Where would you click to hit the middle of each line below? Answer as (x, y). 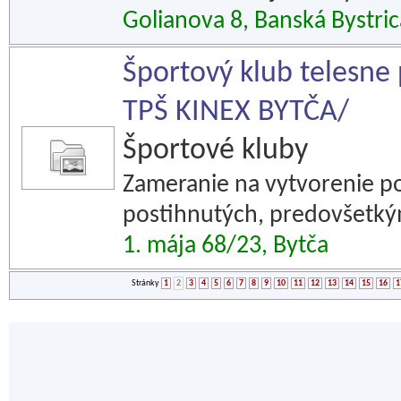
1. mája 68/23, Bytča (226, 246)
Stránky (146, 283)
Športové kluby (215, 151)
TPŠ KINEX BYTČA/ (236, 112)
